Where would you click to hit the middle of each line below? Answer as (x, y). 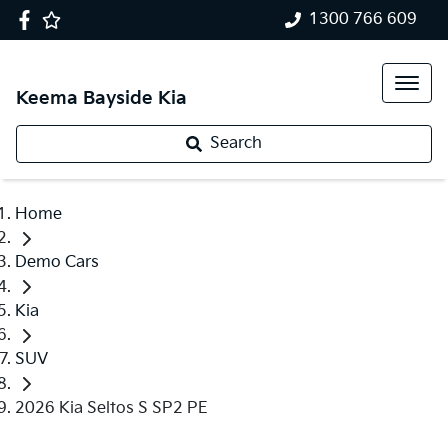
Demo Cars (57, 263)
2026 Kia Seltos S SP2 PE (111, 408)
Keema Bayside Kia (101, 98)
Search (236, 143)
